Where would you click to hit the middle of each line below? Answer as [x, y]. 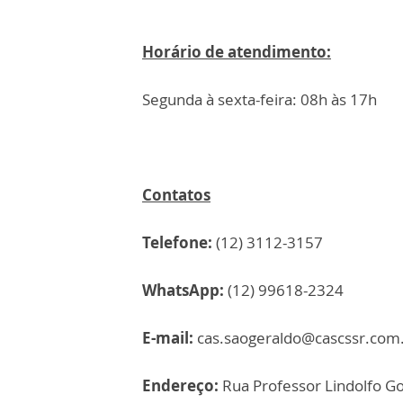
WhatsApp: [183, 290]
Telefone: [177, 242]
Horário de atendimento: [237, 51]
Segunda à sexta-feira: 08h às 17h [260, 99]
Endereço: [180, 385]
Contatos [176, 194]
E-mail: [168, 337]
